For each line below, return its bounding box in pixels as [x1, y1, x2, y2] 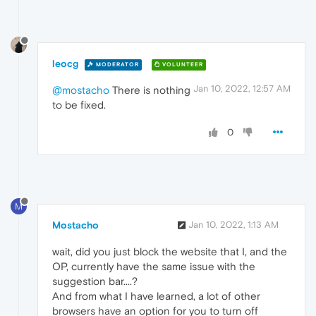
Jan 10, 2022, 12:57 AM [193, 83, 291, 95]
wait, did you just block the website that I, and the [52, 245, 287, 258]
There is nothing [109, 84, 190, 97]
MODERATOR [94, 61, 139, 68]
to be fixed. [52, 99, 106, 111]
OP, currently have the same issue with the [52, 260, 255, 273]
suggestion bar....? [52, 275, 138, 288]
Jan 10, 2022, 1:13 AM [188, 219, 279, 231]
